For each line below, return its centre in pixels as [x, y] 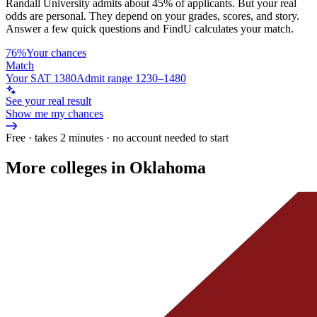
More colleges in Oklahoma [106, 167]
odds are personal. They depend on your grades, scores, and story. [152, 16]
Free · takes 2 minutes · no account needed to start [117, 137]
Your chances [56, 52]
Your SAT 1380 [41, 78]
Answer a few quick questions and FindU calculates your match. [150, 28]
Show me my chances [54, 113]
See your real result [48, 100]
